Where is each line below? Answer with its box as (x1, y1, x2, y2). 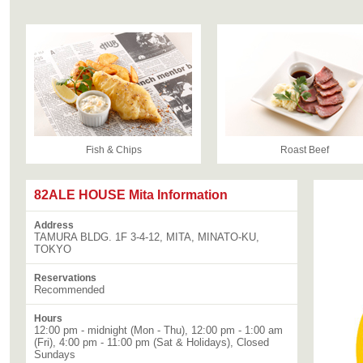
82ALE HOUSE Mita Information (34, 188, 228, 202)
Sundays (34, 348, 75, 361)
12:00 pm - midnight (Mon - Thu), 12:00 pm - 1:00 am (34, 324, 283, 336)
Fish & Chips (85, 144, 142, 156)
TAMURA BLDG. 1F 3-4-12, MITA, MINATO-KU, (34, 231, 259, 243)
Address (34, 220, 74, 231)
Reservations (34, 272, 96, 284)
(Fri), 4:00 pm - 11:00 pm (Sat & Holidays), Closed (34, 336, 269, 348)
